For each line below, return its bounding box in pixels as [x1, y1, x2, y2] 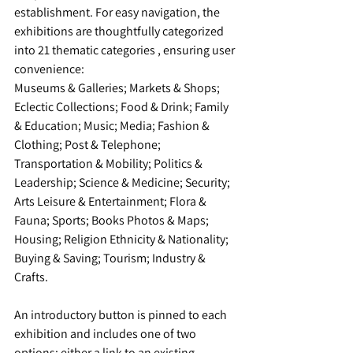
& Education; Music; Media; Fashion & [14, 117, 212, 135]
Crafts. [14, 269, 48, 286]
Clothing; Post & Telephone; [14, 136, 163, 154]
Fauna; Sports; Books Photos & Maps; [14, 212, 211, 229]
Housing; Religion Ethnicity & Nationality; [14, 231, 231, 248]
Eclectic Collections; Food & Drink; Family [14, 98, 231, 116]
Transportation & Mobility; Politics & [14, 155, 205, 173]
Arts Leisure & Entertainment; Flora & [14, 193, 209, 210]
